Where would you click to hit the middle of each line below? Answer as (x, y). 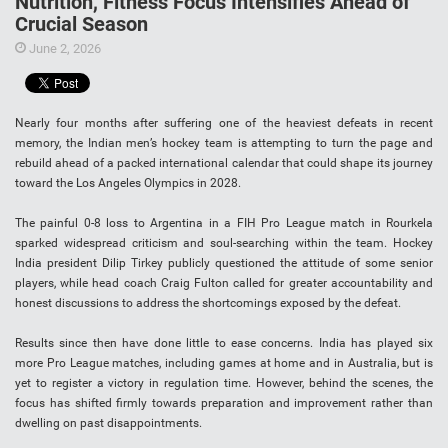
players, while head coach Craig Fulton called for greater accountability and (224, 283)
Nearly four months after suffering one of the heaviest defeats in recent (224, 123)
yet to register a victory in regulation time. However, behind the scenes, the (224, 383)
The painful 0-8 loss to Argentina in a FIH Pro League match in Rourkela (224, 223)
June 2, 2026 (63, 49)
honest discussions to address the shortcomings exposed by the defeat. (208, 303)
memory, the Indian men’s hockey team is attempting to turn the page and (224, 143)
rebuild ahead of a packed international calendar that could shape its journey (224, 163)
